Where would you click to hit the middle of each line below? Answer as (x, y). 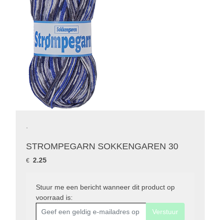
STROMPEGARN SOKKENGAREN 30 (102, 147)
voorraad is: (54, 198)
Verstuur (165, 212)
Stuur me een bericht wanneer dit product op (105, 187)
